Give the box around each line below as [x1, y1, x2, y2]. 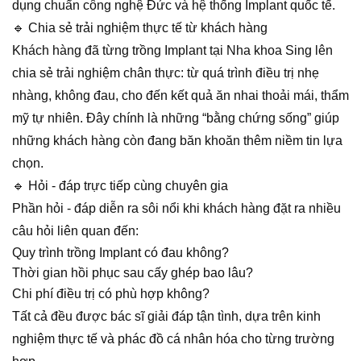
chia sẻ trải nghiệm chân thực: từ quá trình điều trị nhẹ [12, 65, 319, 80]
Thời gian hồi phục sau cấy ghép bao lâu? [12, 265, 253, 280]
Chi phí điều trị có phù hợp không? [12, 286, 210, 301]
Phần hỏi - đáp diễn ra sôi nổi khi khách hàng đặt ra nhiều [12, 201, 341, 215]
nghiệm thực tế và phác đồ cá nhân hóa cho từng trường [12, 331, 334, 346]
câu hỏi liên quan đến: [12, 223, 139, 238]
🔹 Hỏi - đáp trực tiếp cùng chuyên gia [12, 178, 228, 193]
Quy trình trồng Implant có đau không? [12, 245, 229, 259]
